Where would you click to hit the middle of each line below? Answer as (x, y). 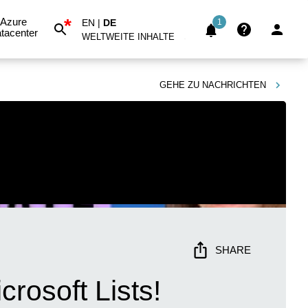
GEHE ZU (179, 85)
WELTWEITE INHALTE (128, 36)
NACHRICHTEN (234, 85)
